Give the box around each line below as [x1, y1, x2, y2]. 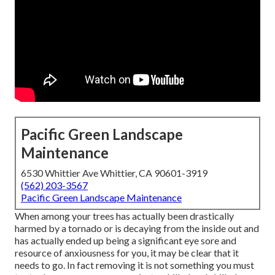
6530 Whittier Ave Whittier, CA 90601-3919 [21, 167, 207, 179]
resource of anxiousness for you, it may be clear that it [15, 247, 239, 259]
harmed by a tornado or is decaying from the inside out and [15, 222, 259, 234]
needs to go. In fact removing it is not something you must [15, 259, 254, 271]
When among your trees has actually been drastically [15, 210, 234, 222]
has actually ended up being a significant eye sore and [15, 234, 236, 247]
